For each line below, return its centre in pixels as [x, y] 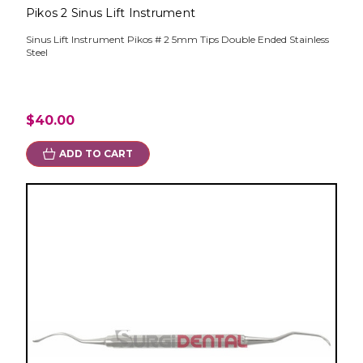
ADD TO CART [96, 154]
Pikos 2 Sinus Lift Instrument [111, 13]
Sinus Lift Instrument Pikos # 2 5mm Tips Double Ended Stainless [177, 40]
